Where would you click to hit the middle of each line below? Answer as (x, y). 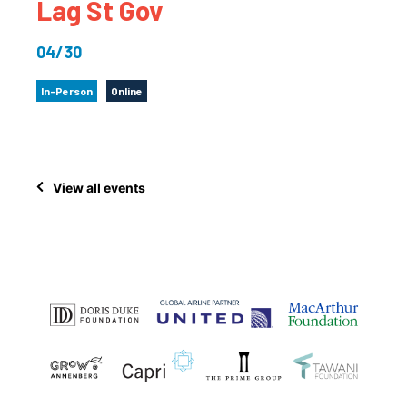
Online (127, 91)
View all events (99, 187)
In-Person (67, 91)
